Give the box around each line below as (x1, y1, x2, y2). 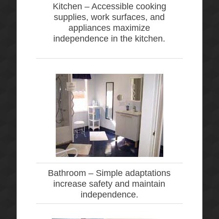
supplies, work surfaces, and (54, 12, 165, 22)
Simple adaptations (96, 168, 171, 178)
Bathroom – (48, 168, 96, 178)
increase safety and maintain (53, 178, 166, 189)
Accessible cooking (91, 1, 166, 11)
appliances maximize (68, 22, 151, 33)
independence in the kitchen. (53, 33, 166, 44)
